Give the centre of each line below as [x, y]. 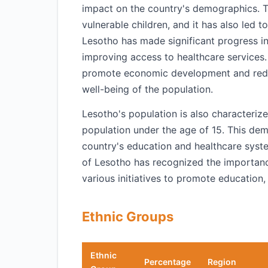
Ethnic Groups [128, 217]
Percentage [167, 262]
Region [222, 262]
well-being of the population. [147, 89]
